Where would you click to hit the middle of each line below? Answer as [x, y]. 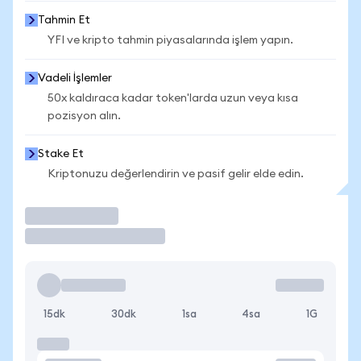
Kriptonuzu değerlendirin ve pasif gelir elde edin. [176, 174]
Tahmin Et [64, 20]
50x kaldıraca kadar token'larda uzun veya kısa [173, 98]
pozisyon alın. [84, 116]
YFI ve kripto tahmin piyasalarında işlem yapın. [170, 40]
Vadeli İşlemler [75, 78]
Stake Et [61, 154]
